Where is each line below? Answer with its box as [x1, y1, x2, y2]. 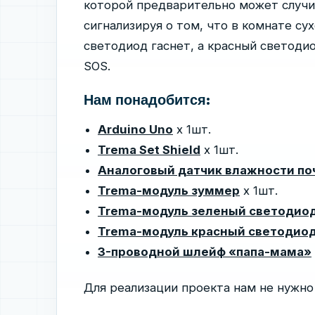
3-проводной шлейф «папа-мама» [98, 245, 311, 259]
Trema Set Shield [98, 143, 200, 157]
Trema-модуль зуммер [98, 184, 240, 198]
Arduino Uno [98, 122, 173, 137]
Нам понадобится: [84, 91, 210, 110]
